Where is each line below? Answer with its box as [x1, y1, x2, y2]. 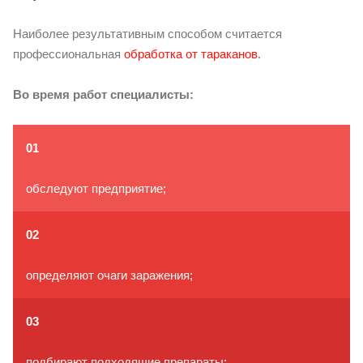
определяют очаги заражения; [26, 267, 193, 282]
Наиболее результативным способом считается [13, 26, 282, 41]
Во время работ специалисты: [13, 87, 194, 101]
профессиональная [13, 46, 124, 61]
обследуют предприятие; [26, 181, 166, 195]
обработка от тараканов [124, 46, 258, 61]
